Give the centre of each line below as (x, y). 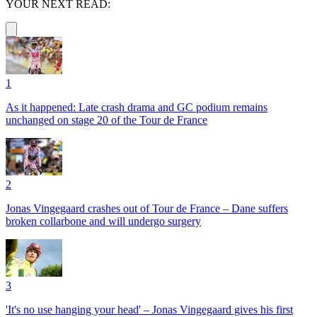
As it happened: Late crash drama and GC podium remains (137, 107)
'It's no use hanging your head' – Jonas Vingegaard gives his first (149, 310)
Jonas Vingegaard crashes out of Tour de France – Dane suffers (147, 208)
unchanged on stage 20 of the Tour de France (106, 120)
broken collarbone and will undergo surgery (103, 221)
